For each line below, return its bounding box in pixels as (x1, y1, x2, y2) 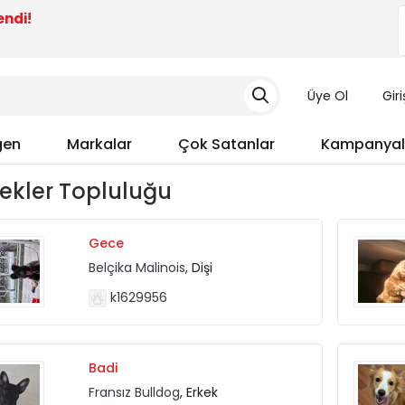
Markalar (67, 134, 132, 155)
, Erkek (179, 382, 218, 401)
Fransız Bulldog (88, 382, 180, 401)
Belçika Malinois (88, 258, 185, 277)
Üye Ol (306, 87, 348, 105)
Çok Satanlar (178, 134, 275, 155)
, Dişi (184, 258, 212, 277)
